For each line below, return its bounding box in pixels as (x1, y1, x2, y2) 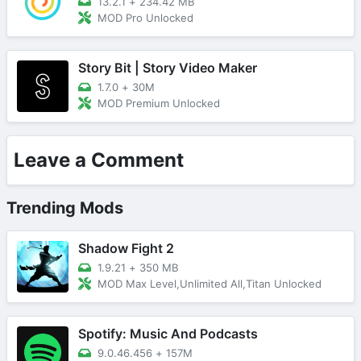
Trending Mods (6, 197, 123, 218)
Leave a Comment (14, 147, 184, 172)
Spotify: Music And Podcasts (78, 325, 258, 342)
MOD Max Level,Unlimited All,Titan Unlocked (98, 276, 322, 290)
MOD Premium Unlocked (98, 96, 220, 110)
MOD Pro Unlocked (98, 10, 193, 24)
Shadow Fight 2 (78, 239, 174, 256)
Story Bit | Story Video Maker (78, 59, 257, 76)
